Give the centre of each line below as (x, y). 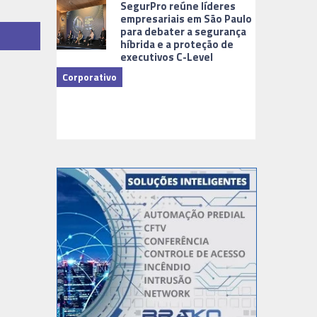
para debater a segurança (184, 31)
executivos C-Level (167, 57)
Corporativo (90, 76)
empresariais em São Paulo (186, 18)
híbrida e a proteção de (177, 44)
